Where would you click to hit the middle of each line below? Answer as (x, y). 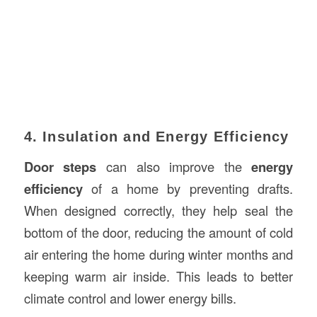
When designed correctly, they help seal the (158, 210)
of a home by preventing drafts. (188, 188)
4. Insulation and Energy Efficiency (156, 137)
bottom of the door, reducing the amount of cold (158, 232)
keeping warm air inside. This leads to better (158, 276)
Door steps (60, 166)
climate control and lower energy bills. (130, 298)
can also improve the (174, 166)
